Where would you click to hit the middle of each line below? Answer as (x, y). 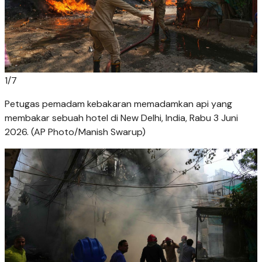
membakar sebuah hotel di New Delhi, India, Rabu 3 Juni (121, 118)
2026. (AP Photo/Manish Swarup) (75, 132)
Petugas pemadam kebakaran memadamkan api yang (118, 104)
